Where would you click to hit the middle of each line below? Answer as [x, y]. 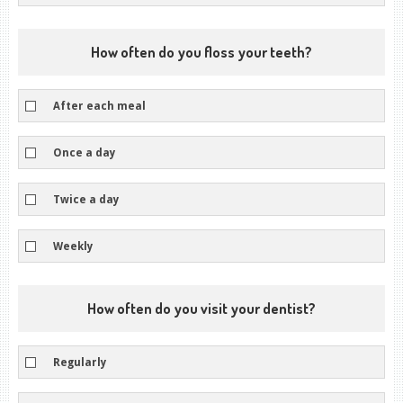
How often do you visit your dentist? [201, 309]
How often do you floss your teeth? [201, 52]
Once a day [84, 152]
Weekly [73, 246]
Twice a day [86, 199]
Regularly [80, 362]
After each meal [99, 106]
